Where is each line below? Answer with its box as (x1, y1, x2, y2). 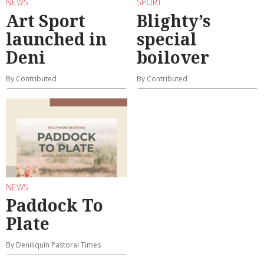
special (137, 27, 197, 50)
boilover (137, 45, 209, 68)
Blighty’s (137, 9, 210, 32)
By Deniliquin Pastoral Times (6, 239, 101, 250)
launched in (6, 27, 107, 50)
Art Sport (6, 9, 85, 32)
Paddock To (6, 193, 103, 216)
